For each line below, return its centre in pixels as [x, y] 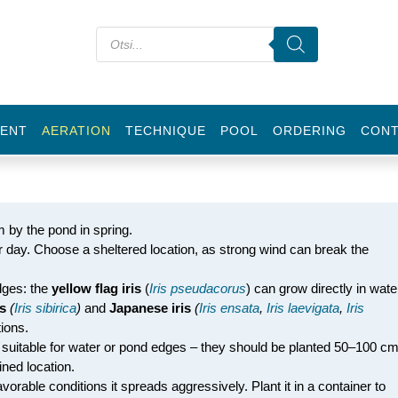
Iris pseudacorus [198, 288]
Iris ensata [229, 308]
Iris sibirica [45, 308]
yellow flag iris [96, 288]
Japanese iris [150, 308]
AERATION [76, 131]
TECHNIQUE [166, 131]
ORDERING [310, 131]
